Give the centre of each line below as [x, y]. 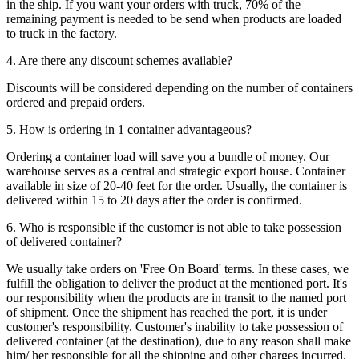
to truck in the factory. [62, 34]
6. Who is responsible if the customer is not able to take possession [174, 228]
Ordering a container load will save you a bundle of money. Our [168, 157]
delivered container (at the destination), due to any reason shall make [179, 341]
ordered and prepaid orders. [76, 103]
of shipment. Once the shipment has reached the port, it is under [167, 313]
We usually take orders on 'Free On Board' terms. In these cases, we [177, 269]
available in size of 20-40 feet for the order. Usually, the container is [177, 186]
